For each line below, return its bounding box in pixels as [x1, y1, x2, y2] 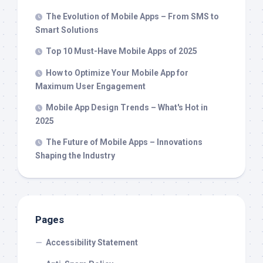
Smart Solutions [35, 25, 99, 35]
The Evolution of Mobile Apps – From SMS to [46, 12, 219, 22]
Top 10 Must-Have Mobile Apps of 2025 [46, 46, 197, 56]
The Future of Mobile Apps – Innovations [46, 137, 203, 147]
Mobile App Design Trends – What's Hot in [46, 103, 208, 113]
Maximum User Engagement [35, 82, 146, 92]
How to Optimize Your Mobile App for [46, 68, 188, 78]
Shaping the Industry [35, 151, 115, 161]
